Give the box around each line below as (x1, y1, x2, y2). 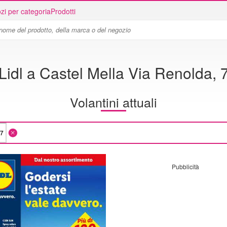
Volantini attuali (70, 92, 157, 111)
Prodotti (51, 6, 75, 16)
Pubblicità (171, 162, 199, 171)
